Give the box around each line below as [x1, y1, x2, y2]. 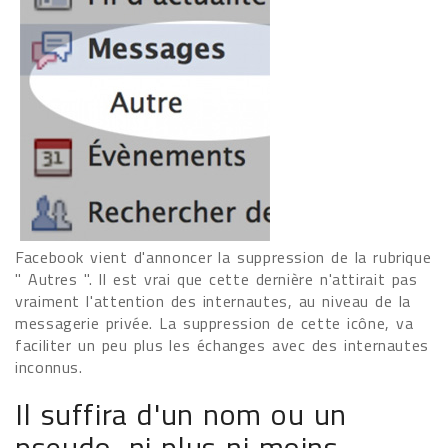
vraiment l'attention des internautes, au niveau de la [15, 289, 412, 313]
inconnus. [15, 355, 83, 379]
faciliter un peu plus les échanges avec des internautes [15, 333, 430, 357]
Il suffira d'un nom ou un [15, 391, 348, 437]
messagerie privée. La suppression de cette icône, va [15, 311, 414, 335]
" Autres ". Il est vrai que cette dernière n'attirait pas [15, 267, 418, 291]
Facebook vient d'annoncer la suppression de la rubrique [15, 245, 432, 269]
